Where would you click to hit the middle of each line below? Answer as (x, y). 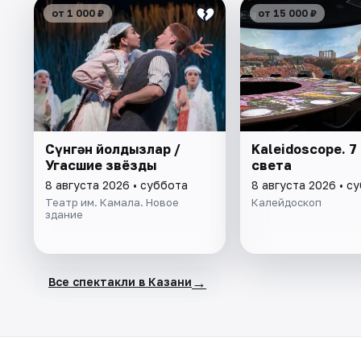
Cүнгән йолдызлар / (113, 149)
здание (64, 214)
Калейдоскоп (286, 202)
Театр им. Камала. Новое (112, 202)
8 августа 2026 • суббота (116, 185)
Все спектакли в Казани (120, 282)
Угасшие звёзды (101, 165)
